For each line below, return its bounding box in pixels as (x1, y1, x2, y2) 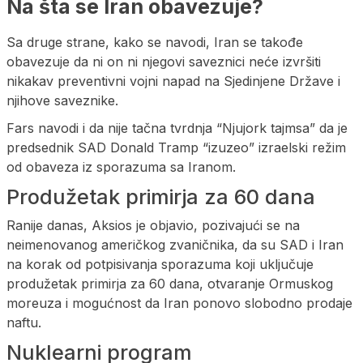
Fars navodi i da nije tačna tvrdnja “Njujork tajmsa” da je (6, 120, 348, 137)
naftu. (6, 314, 41, 331)
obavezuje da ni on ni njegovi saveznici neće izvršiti (6, 53, 321, 70)
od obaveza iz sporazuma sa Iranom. (6, 159, 236, 176)
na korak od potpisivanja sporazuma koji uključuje (6, 256, 314, 273)
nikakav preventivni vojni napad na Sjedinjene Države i (6, 73, 340, 90)
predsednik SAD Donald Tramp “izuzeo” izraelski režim (6, 139, 346, 156)
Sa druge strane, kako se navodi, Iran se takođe (6, 34, 303, 51)
